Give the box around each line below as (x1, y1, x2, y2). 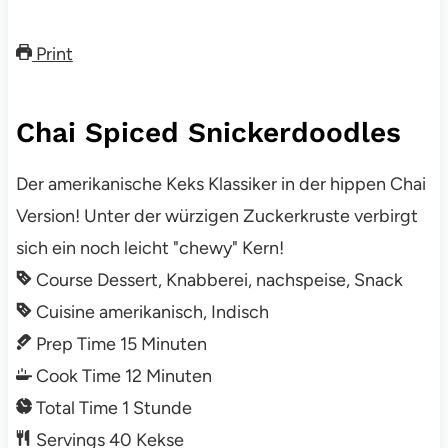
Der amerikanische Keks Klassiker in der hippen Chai (15, 173, 426, 196)
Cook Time (35, 365, 121, 388)
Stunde (132, 397, 192, 420)
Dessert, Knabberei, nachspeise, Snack (96, 269, 403, 292)
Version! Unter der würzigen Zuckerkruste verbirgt (15, 205, 418, 228)
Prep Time (35, 333, 116, 356)
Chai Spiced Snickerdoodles (15, 116, 401, 150)
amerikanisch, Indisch (98, 301, 269, 324)
